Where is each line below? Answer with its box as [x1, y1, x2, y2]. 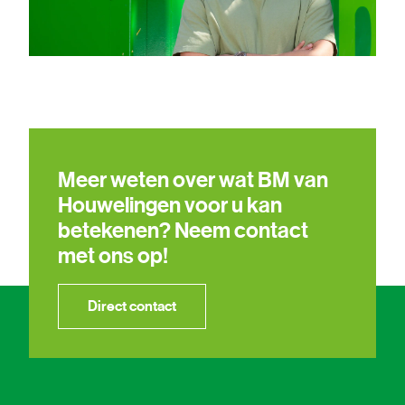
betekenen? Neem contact [58, 218, 308, 244]
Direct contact [88, 297, 176, 316]
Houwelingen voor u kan [58, 193, 282, 219]
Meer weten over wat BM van [58, 167, 328, 193]
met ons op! [58, 243, 168, 269]
